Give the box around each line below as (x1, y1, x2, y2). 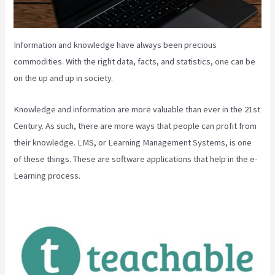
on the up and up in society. (14, 72, 114, 84)
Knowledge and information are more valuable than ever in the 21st (14, 103, 261, 115)
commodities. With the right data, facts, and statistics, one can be (14, 56, 256, 68)
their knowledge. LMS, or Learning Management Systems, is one (14, 136, 252, 148)
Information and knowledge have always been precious (14, 39, 217, 51)
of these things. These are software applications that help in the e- (14, 153, 258, 165)
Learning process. (14, 169, 81, 181)
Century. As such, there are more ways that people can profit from (14, 120, 257, 131)
